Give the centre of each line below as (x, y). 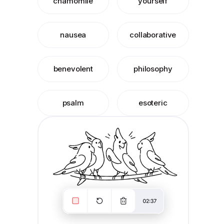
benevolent (73, 69)
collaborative (153, 35)
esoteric (153, 103)
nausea (73, 35)
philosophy (153, 69)
